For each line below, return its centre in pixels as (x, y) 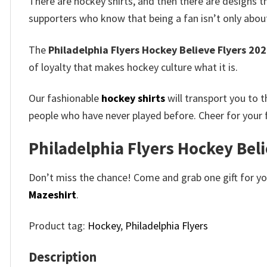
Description (63, 257)
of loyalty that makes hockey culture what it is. (133, 67)
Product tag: (58, 226)
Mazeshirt (52, 194)
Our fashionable (65, 98)
